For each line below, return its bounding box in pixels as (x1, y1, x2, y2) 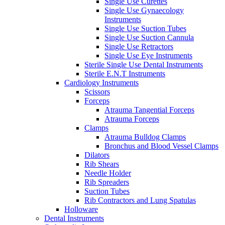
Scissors (84, 87, 110, 96)
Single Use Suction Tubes (104, 24, 186, 33)
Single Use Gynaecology (104, 6, 184, 15)
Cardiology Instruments (64, 78, 139, 87)
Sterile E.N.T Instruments (84, 69, 165, 78)
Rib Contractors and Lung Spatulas (84, 195, 196, 204)
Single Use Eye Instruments (104, 51, 192, 60)
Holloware (64, 204, 98, 213)
